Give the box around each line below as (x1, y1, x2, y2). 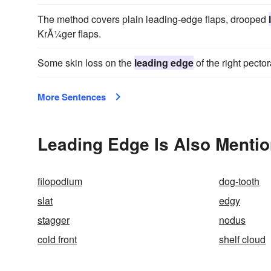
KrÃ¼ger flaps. (38, 27, 101, 41)
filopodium (38, 174, 82, 188)
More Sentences (38, 90, 106, 103)
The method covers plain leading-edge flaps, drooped (38, 12, 269, 26)
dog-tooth (219, 174, 260, 188)
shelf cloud (219, 232, 266, 246)
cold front (38, 232, 77, 246)
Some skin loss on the (38, 56, 134, 70)
